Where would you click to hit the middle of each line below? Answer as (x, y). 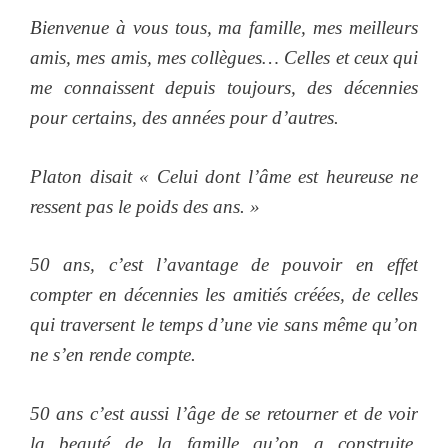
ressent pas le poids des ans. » (145, 206)
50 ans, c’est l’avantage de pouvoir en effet (224, 265)
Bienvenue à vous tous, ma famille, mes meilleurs (224, 28)
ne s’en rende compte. (113, 355)
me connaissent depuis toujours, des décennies (224, 88)
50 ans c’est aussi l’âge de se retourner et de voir (224, 413)
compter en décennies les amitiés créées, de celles (224, 295)
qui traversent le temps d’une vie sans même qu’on (224, 325)
